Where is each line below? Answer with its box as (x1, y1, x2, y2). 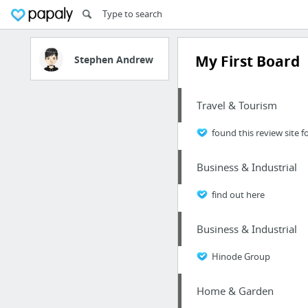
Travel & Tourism (196, 98, 277, 112)
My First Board (195, 52, 300, 71)
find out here (211, 188, 265, 201)
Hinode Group (211, 250, 270, 263)
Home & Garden (196, 284, 274, 298)
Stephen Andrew (74, 53, 153, 66)
